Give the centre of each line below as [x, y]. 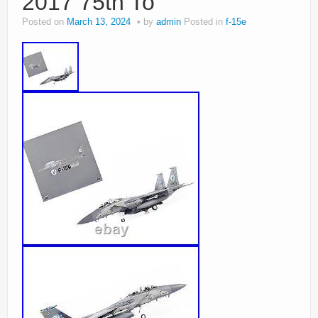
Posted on [44, 22]
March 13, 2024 [99, 22]
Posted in [205, 22]
